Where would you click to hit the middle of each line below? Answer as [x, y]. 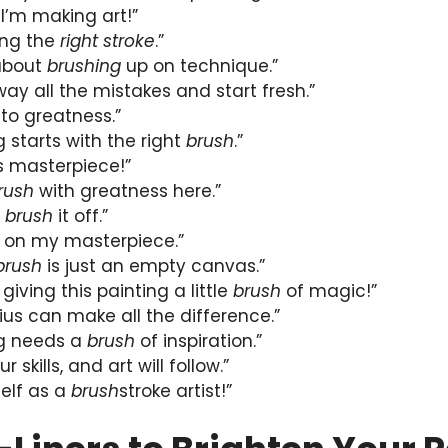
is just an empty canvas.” [153, 265]
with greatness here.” [127, 190]
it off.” [80, 215]
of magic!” [329, 290]
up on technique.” [199, 65]
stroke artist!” [175, 390]
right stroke [107, 40]
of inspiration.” [198, 340]
